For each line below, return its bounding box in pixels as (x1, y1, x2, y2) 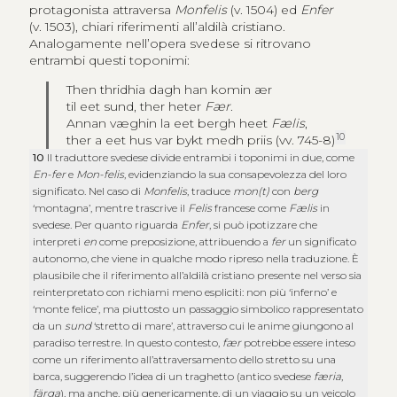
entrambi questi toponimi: (28, 52, 190, 69)
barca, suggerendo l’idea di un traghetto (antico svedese (33, 370, 315, 384)
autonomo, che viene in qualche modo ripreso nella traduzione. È (33, 252, 360, 266)
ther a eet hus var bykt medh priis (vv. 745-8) (66, 132, 336, 149)
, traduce (187, 184, 234, 198)
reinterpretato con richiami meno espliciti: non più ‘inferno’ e (33, 285, 338, 300)
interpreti (33, 235, 84, 249)
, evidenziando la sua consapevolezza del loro (124, 167, 347, 182)
